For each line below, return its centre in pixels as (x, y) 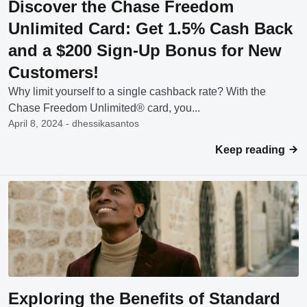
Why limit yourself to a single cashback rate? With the (137, 91)
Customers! (53, 72)
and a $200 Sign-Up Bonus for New (145, 50)
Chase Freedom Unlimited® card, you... (104, 108)
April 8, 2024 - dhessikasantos (74, 123)
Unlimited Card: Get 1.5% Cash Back (150, 28)
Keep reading (251, 150)
